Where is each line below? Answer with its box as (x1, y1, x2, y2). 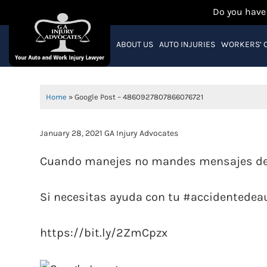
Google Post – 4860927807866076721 (74, 92, 204, 101)
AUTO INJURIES (159, 39, 215, 49)
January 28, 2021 (40, 128, 103, 138)
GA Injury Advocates (103, 128, 179, 138)
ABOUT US (116, 39, 153, 49)
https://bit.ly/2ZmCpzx (40, 226, 168, 240)
